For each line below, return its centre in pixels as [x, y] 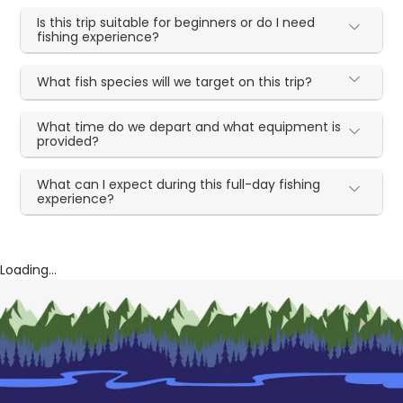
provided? [68, 142]
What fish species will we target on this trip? [175, 82]
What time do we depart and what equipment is [189, 127]
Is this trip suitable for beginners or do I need [176, 23]
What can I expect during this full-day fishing [179, 185]
